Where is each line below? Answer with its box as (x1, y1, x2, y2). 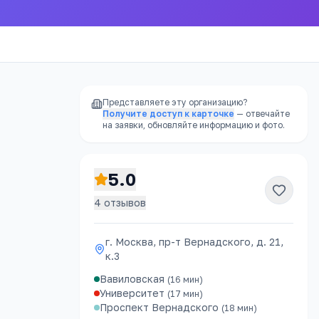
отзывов (101, 197, 146, 209)
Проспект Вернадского (100, 301, 219, 313)
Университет (100, 287, 164, 299)
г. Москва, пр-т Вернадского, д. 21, (105, 236, 283, 248)
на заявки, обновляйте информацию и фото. (103, 120, 285, 130)
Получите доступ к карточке (103, 108, 234, 119)
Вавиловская (100, 273, 164, 285)
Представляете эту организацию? (103, 97, 247, 108)
